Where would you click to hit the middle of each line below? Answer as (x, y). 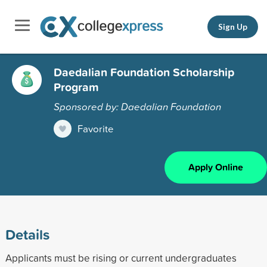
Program (76, 87)
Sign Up (233, 27)
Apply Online (216, 167)
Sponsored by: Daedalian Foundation (137, 106)
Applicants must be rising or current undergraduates (121, 257)
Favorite (96, 128)
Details (27, 234)
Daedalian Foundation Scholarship (144, 72)
